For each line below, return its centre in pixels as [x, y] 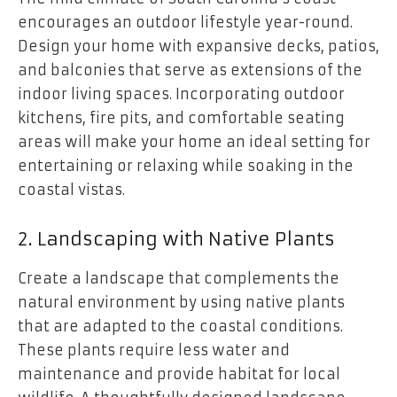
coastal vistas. [71, 189]
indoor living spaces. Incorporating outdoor [181, 93]
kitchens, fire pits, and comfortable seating [181, 117]
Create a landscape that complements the [179, 278]
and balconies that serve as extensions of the [190, 70]
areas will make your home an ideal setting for [194, 141]
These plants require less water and [154, 350]
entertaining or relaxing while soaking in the [186, 165]
